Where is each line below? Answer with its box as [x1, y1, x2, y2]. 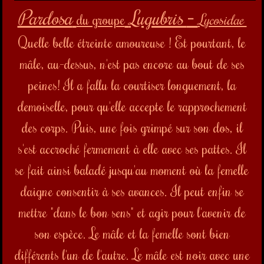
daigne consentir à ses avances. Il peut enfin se [20, 181, 244, 200]
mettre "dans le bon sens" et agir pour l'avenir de [18, 203, 246, 221]
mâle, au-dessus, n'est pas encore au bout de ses [19, 54, 245, 72]
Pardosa [17, 5, 72, 29]
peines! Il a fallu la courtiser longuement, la [28, 75, 236, 94]
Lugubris [128, 5, 187, 29]
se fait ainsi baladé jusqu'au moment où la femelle [15, 160, 249, 179]
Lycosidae [197, 10, 247, 28]
